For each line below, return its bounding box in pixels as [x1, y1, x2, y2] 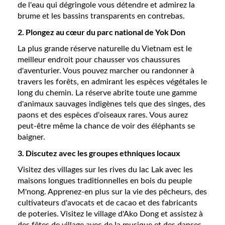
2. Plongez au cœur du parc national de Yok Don [18, 27, 185, 37]
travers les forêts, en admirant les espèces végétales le [18, 78, 207, 86]
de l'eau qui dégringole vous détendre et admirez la [18, 1, 195, 9]
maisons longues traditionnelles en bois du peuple [18, 177, 192, 185]
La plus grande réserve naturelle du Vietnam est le [18, 45, 192, 53]
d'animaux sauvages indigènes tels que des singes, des [18, 100, 205, 108]
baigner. [18, 133, 45, 141]
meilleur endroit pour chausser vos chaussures [18, 56, 180, 64]
